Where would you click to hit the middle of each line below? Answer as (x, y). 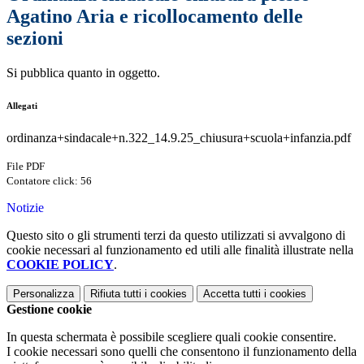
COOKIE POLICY (60, 265)
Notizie (25, 208)
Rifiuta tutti (116, 294)
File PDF (26, 167)
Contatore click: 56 (49, 181)
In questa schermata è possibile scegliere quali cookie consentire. (171, 337)
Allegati (22, 106)
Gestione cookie (49, 310)
